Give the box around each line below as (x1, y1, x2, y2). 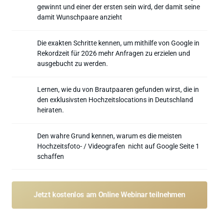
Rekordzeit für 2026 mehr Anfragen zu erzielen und (37, 49, 190, 57)
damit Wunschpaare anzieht (37, 13, 122, 21)
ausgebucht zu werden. (37, 59, 108, 67)
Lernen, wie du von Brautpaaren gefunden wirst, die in (37, 85, 199, 93)
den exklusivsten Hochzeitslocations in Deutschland (37, 95, 193, 104)
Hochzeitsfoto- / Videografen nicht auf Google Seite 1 (37, 142, 199, 150)
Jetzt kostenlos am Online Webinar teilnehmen (37, 190, 182, 199)
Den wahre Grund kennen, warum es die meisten (37, 131, 182, 140)
